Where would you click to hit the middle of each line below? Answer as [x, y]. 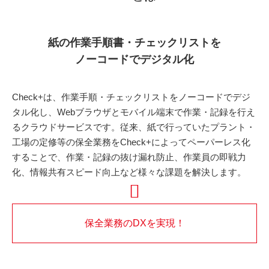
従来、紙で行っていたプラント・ [188, 127]
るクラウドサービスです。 [66, 127]
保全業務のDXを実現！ [134, 223]
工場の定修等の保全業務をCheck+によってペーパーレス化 [131, 142]
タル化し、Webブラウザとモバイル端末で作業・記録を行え [134, 112]
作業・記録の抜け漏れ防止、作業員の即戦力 [156, 157]
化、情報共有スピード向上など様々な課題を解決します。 [129, 172]
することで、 [39, 157]
